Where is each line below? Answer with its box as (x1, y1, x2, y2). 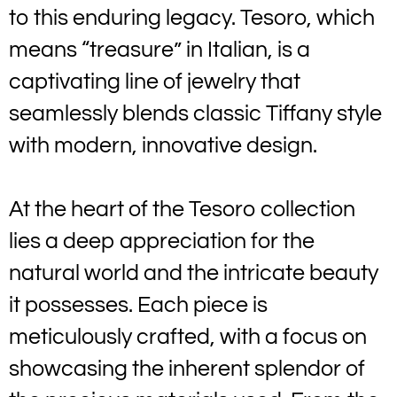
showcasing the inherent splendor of (9, 357, 365, 380)
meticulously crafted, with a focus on (9, 325, 367, 348)
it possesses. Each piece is (9, 293, 268, 316)
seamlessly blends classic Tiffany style (9, 102, 382, 125)
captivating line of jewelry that (9, 70, 300, 93)
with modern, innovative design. (9, 134, 317, 157)
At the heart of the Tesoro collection (9, 198, 355, 221)
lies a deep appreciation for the (9, 230, 315, 253)
